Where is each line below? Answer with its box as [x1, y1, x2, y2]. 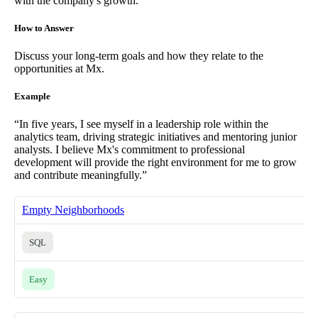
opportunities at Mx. [14, 62, 104, 75]
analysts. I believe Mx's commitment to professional [14, 143, 245, 156]
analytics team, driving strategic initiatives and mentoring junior [14, 131, 297, 143]
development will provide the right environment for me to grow [14, 156, 297, 169]
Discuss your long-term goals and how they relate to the [14, 50, 263, 62]
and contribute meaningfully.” [14, 169, 147, 182]
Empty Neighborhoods [22, 204, 124, 216]
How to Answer [14, 22, 74, 33]
